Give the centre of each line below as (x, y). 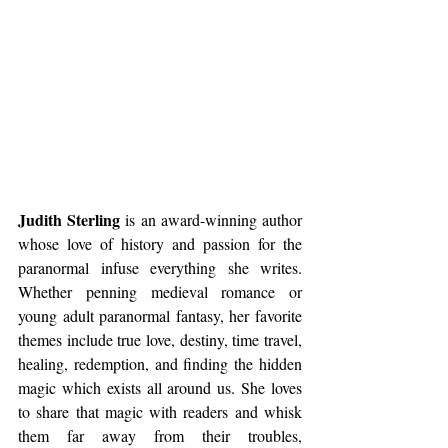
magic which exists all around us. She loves (160, 387)
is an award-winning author (211, 219)
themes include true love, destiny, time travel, (160, 339)
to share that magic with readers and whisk (160, 411)
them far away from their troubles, (160, 435)
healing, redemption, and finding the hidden (160, 363)
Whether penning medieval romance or (160, 291)
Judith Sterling (69, 219)
